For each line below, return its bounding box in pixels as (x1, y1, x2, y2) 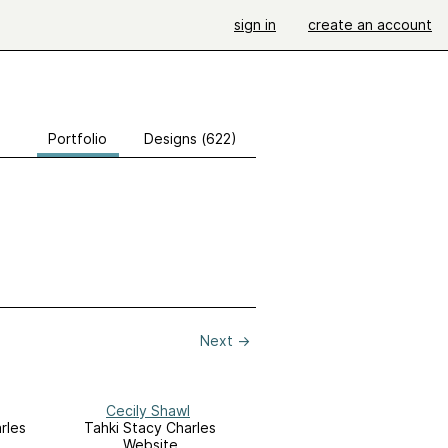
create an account (308, 16, 432, 33)
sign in (234, 16, 276, 33)
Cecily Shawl (106, 402, 190, 420)
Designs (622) (144, 130, 237, 147)
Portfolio (48, 130, 107, 147)
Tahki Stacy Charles (84, 419, 216, 437)
